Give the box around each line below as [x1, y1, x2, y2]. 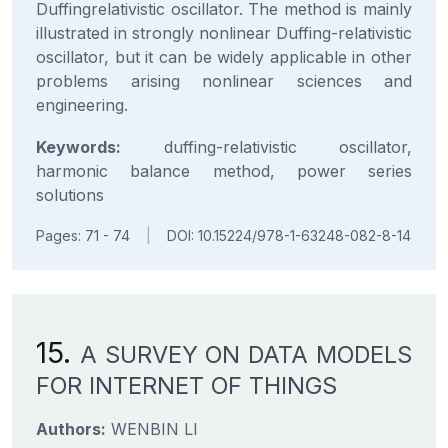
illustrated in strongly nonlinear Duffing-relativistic [36, 23, 412, 43]
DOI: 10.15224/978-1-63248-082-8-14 [167, 227, 411, 244]
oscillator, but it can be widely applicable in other [36, 47, 412, 67]
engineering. [36, 95, 128, 115]
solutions [36, 185, 104, 205]
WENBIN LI [106, 419, 198, 439]
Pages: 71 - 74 [36, 227, 130, 244]
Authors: [36, 419, 106, 439]
